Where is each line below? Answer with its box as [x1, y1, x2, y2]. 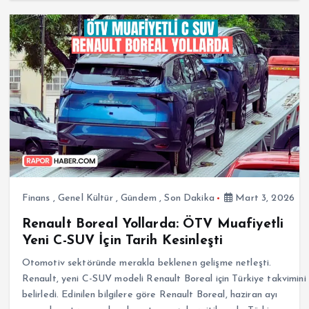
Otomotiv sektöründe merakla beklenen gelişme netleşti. [21, 258, 272, 269]
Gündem [121, 193, 157, 204]
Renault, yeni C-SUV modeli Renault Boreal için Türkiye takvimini [21, 274, 306, 285]
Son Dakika [164, 193, 215, 204]
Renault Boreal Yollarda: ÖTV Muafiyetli [21, 217, 284, 232]
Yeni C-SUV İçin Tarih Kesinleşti [21, 234, 223, 248]
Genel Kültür [57, 193, 113, 204]
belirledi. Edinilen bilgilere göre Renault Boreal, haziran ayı [21, 290, 278, 301]
